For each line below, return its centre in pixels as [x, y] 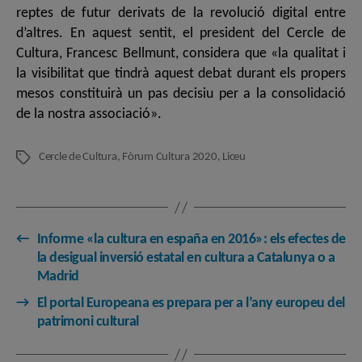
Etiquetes [37, 158]
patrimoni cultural [88, 322]
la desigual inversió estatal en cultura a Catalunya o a [186, 259]
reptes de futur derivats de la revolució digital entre [181, 14]
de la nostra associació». [89, 115]
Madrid [58, 277]
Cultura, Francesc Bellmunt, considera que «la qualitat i [181, 54]
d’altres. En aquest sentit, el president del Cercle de [181, 34]
